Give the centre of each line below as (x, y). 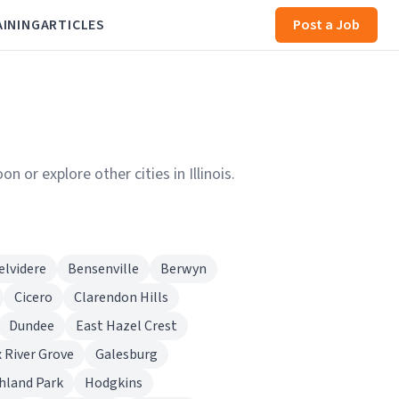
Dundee (32, 326)
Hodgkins (114, 383)
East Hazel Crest (126, 326)
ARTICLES (73, 25)
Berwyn (183, 269)
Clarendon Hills (121, 297)
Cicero (33, 297)
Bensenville (103, 269)
